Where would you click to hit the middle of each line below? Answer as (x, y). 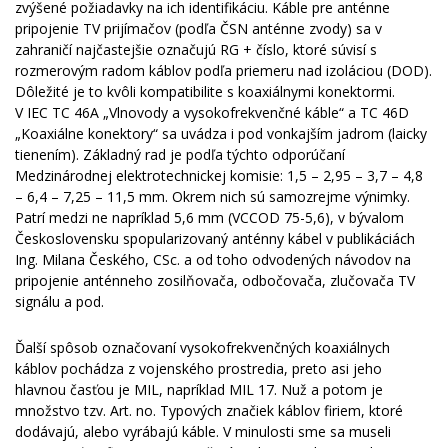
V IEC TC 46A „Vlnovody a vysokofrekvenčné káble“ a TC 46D (212, 112)
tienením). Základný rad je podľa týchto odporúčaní (180, 154)
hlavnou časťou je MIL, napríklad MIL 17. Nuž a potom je (199, 389)
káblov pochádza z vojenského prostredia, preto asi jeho (198, 368)
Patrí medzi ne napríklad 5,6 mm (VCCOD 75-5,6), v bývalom (209, 217)
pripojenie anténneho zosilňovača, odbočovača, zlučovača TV (215, 280)
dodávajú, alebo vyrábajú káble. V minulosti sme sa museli (203, 431)
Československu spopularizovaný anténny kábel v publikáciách (215, 238)
